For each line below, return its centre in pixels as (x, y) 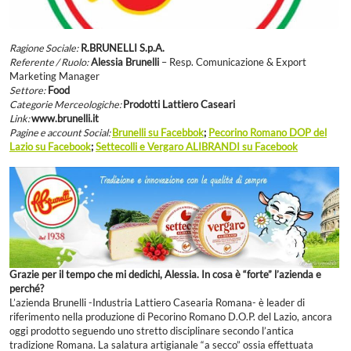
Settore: (27, 90)
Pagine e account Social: (61, 132)
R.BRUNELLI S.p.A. (123, 48)
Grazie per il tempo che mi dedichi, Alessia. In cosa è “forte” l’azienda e (165, 275)
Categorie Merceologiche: (66, 104)
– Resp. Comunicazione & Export (233, 62)
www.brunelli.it (65, 118)
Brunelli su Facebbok (158, 132)
